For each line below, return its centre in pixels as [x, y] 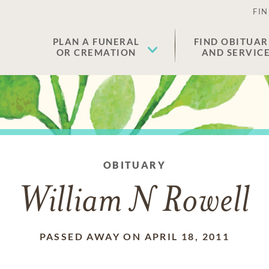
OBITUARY [134, 165]
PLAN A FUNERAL [96, 41]
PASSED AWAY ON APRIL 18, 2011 [134, 236]
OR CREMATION [96, 52]
